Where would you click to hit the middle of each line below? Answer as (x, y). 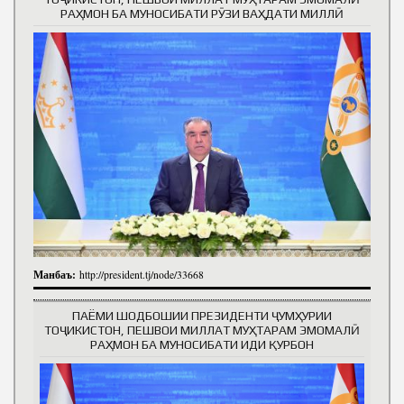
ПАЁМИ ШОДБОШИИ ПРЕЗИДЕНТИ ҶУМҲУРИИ (202, 315)
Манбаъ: (56, 274)
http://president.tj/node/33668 (142, 274)
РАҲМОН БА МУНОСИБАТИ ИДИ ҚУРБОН (202, 344)
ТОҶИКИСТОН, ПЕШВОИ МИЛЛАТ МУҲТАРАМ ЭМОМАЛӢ (202, 330)
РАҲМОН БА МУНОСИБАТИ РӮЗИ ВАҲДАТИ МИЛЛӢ (202, 14)
